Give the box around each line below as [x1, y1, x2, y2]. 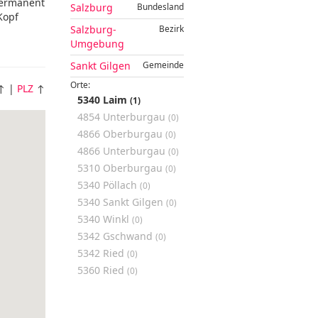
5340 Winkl [77, 212, 132, 226]
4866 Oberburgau [77, 127, 165, 141]
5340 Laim [77, 93, 130, 106]
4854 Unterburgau [77, 110, 168, 124]
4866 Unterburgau [77, 144, 168, 158]
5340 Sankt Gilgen [77, 195, 166, 209]
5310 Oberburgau [77, 161, 165, 175]
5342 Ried [77, 246, 127, 260]
